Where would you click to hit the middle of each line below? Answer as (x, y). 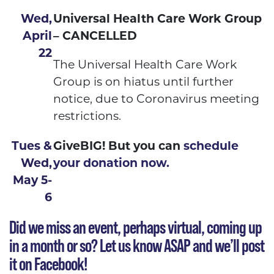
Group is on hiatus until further (143, 82)
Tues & (32, 146)
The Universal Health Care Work (145, 65)
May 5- (32, 180)
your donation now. (111, 163)
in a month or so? (54, 246)
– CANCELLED (95, 36)
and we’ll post (227, 246)
